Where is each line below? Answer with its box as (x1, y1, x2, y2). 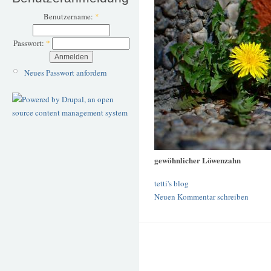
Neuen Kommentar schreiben (154, 191, 249, 202)
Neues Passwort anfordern (24, 67, 107, 78)
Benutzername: (43, 11, 95, 22)
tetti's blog (154, 177, 189, 189)
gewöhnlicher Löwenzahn (154, 154, 241, 166)
